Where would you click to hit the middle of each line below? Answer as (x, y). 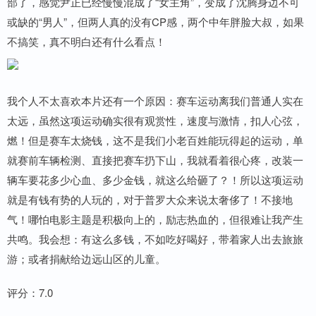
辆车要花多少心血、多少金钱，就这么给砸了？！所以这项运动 (155, 180)
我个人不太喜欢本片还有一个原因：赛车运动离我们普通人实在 (155, 101)
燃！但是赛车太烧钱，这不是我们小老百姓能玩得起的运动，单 (155, 140)
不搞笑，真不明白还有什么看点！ (86, 42)
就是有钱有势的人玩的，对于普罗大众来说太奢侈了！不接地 (150, 200)
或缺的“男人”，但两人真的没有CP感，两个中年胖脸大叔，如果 (156, 22)
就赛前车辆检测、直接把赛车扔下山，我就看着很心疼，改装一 (155, 160)
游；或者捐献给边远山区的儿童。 (86, 259)
